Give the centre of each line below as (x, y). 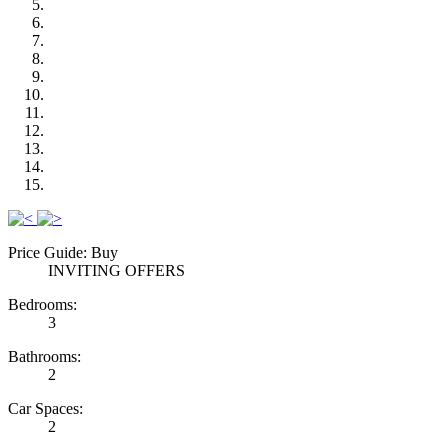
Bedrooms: (42, 304)
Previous (63, 217)
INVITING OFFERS (118, 270)
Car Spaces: (45, 408)
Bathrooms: (44, 356)
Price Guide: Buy (63, 252)
